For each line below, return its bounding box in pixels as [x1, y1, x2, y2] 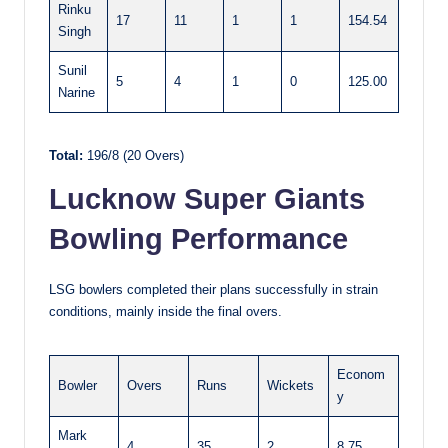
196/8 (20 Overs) [83, 148, 184, 164]
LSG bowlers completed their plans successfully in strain [49, 282, 378, 298]
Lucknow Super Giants [49, 183, 365, 216]
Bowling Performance [49, 223, 348, 256]
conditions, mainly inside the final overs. [49, 304, 282, 320]
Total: [49, 148, 83, 164]
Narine [58, 85, 95, 101]
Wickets [267, 378, 314, 394]
